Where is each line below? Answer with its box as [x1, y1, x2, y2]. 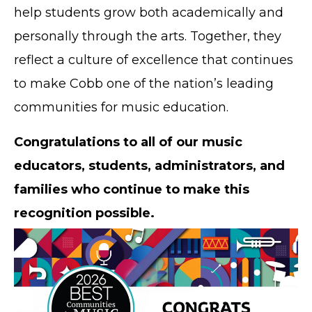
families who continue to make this [14, 181, 249, 197]
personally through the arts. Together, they [14, 28, 281, 44]
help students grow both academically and [14, 4, 283, 20]
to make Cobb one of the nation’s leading [14, 75, 274, 91]
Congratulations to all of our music [14, 134, 242, 150]
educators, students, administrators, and [14, 157, 285, 173]
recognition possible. [14, 205, 155, 221]
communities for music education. [14, 99, 232, 115]
